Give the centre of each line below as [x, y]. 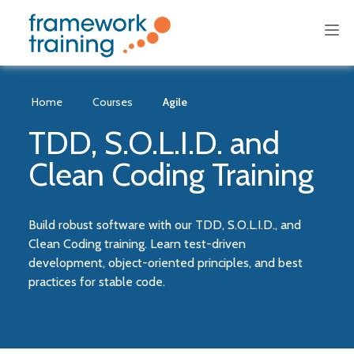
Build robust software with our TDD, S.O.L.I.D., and [164, 225]
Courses [112, 102]
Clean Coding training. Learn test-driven [137, 244]
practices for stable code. [96, 282]
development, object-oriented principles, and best [165, 263]
